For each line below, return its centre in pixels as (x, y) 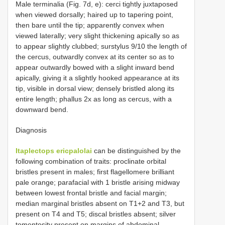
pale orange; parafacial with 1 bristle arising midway (98, 182)
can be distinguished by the (136, 150)
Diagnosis (31, 130)
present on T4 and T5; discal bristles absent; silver (96, 214)
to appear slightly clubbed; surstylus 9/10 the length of (101, 46)
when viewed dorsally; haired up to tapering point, (94, 14)
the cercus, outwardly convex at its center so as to (95, 57)
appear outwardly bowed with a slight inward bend (95, 67)
